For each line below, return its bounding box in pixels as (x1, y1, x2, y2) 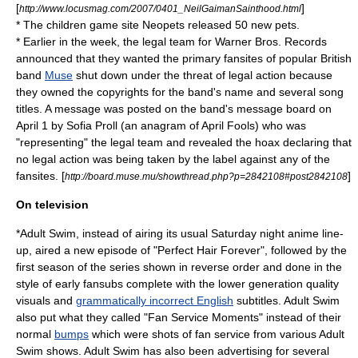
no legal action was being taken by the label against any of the (16, 153, 330, 165)
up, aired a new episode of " (16, 244, 157, 257)
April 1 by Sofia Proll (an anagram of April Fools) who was (16, 119, 306, 132)
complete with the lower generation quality (123, 277, 339, 290)
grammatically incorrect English (76, 294, 233, 307)
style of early (16, 277, 83, 290)
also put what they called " (16, 311, 148, 324)
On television (16, 198, 89, 211)
